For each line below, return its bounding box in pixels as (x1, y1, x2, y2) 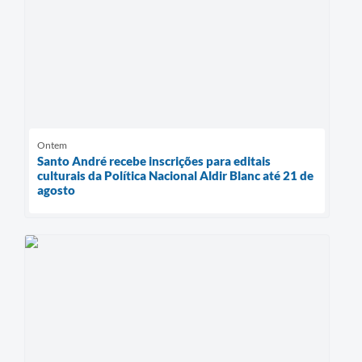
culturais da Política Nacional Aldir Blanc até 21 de (37, 167, 314, 183)
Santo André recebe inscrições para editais (37, 153, 271, 168)
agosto (37, 182, 75, 197)
